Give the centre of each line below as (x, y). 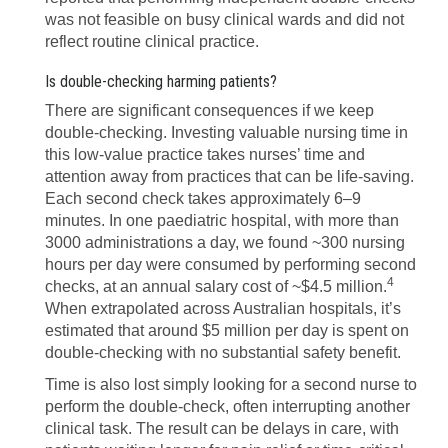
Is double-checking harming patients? (161, 81)
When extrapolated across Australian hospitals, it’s (223, 308)
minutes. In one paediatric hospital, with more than (222, 220)
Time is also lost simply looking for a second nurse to (231, 384)
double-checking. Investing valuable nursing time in (226, 132)
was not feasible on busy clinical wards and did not (224, 19)
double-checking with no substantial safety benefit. (223, 352)
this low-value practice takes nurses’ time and (205, 154)
